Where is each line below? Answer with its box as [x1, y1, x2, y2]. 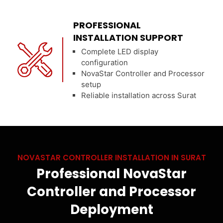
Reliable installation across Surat [81, 90, 196, 100]
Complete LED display [81, 46, 158, 56]
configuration [81, 57, 128, 67]
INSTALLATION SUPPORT [73, 31, 183, 44]
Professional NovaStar [36, 164, 187, 183]
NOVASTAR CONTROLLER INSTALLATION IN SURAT [17, 152, 206, 163]
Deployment [70, 200, 153, 219]
